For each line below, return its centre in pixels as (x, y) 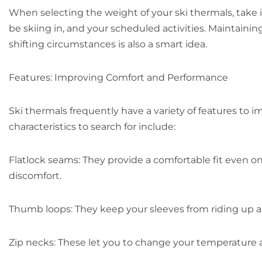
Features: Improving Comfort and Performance (118, 77)
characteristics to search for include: (92, 127)
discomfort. (35, 176)
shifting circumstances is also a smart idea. (108, 44)
